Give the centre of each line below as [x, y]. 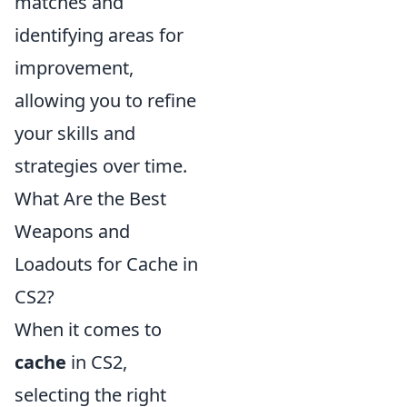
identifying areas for [99, 35]
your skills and [75, 134]
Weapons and [72, 232]
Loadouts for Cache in [106, 264]
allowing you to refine [105, 101]
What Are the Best [90, 199]
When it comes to [88, 330]
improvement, [74, 68]
